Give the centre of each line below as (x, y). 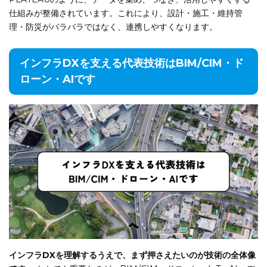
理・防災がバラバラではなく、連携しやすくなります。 (113, 27)
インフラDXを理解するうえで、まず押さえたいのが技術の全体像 (132, 255)
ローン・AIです (58, 79)
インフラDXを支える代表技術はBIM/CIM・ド (132, 63)
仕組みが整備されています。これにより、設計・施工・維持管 (126, 13)
